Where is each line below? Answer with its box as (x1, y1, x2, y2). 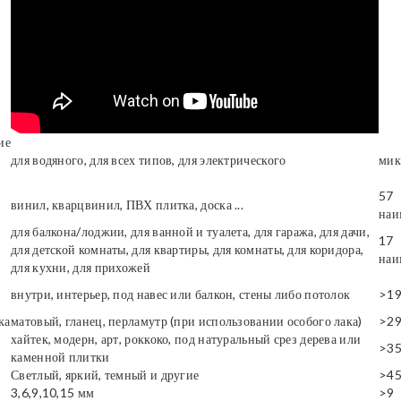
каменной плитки (11, 349, 110, 364)
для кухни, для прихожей (11, 260, 150, 275)
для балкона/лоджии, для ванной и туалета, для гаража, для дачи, (11, 224, 370, 239)
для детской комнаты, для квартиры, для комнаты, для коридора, (11, 242, 364, 257)
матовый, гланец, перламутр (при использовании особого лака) (11, 313, 363, 328)
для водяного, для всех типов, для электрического (11, 152, 286, 167)
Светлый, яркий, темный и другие (11, 367, 200, 382)
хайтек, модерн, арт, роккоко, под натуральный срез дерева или (11, 331, 362, 346)
